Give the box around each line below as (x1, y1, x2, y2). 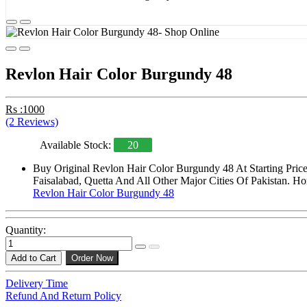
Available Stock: (40, 139, 114, 151)
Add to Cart (11, 253, 56, 264)
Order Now (71, 253, 113, 264)
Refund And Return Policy (5, 290, 121, 302)
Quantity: (5, 224, 46, 236)
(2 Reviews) (5, 116, 58, 128)
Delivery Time (5, 278, 68, 290)
